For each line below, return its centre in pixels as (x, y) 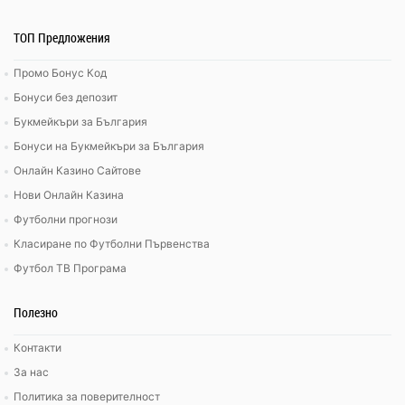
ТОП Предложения (62, 37)
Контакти (38, 348)
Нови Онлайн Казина (69, 195)
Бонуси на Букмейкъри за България (109, 146)
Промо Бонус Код (60, 73)
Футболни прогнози (66, 220)
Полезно (36, 312)
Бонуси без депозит (66, 98)
